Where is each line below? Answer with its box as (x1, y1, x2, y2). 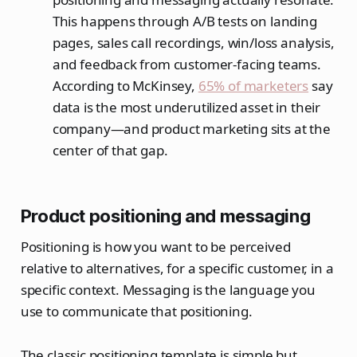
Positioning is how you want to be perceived (20, 237, 291, 256)
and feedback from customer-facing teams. (52, 54, 321, 73)
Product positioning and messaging (20, 205, 311, 226)
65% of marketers (198, 76, 309, 95)
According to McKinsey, (52, 76, 198, 95)
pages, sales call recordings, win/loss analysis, (52, 33, 335, 52)
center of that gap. (52, 140, 168, 159)
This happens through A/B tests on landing (52, 11, 317, 30)
